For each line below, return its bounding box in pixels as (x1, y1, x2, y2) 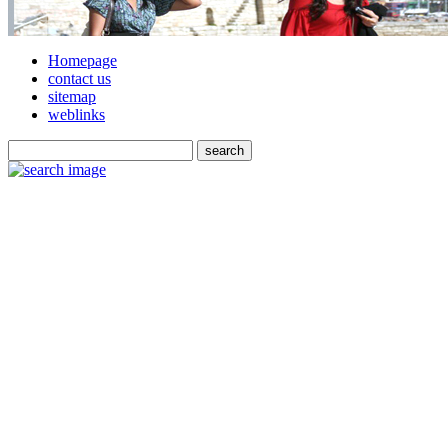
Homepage (48, 52, 117, 69)
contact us (48, 70, 111, 87)
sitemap (48, 88, 96, 105)
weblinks (48, 106, 105, 123)
